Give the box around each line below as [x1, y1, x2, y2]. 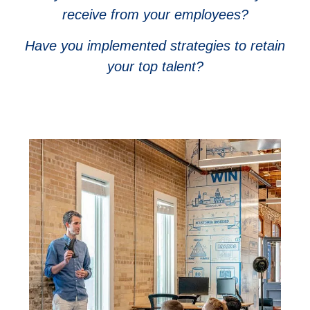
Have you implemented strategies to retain [25, 37, 285, 53]
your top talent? [107, 58, 203, 74]
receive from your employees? [62, 7, 248, 23]
